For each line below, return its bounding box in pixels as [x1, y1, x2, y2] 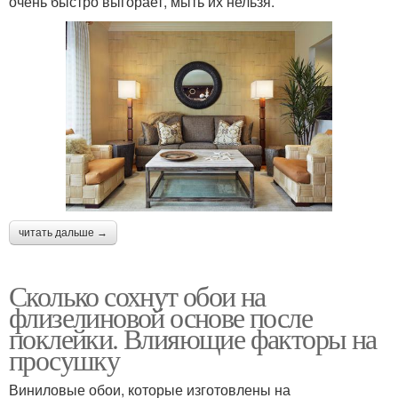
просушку [9, 339, 120, 378]
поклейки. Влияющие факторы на [9, 318, 377, 357]
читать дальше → [19, 226, 107, 239]
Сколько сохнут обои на [9, 275, 266, 314]
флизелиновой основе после [9, 297, 312, 336]
